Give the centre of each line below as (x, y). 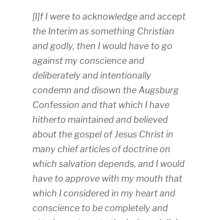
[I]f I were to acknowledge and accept (109, 17)
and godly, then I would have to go (102, 46)
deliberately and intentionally (92, 76)
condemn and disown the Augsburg (106, 90)
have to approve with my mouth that (107, 179)
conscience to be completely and (100, 208)
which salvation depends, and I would (109, 164)
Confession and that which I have (101, 105)
